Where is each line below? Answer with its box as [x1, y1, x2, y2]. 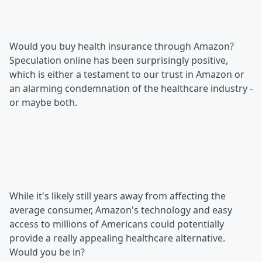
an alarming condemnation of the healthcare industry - [9, 82, 253, 95]
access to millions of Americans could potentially [9, 218, 224, 230]
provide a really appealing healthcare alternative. [9, 232, 225, 244]
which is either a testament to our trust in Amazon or [9, 68, 244, 81]
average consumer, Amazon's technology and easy [9, 204, 232, 216]
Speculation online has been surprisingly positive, [9, 54, 228, 67]
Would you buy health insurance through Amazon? [9, 40, 234, 53]
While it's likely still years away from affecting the [9, 189, 226, 202]
